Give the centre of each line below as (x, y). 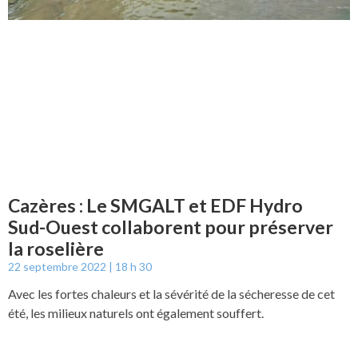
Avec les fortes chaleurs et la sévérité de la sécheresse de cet (171, 294)
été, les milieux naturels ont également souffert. (136, 313)
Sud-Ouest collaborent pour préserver (171, 227)
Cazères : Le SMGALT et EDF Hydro (155, 205)
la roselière (56, 249)
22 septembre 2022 (58, 267)
